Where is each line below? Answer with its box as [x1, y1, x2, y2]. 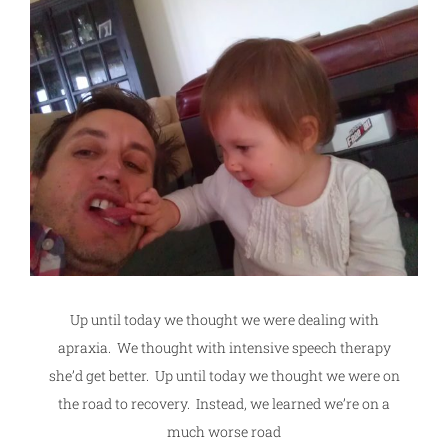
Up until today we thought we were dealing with [69, 309, 379, 329]
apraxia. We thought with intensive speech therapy [57, 337, 391, 357]
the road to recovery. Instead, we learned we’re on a [58, 393, 390, 413]
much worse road [167, 421, 281, 441]
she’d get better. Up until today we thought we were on [48, 365, 400, 385]
